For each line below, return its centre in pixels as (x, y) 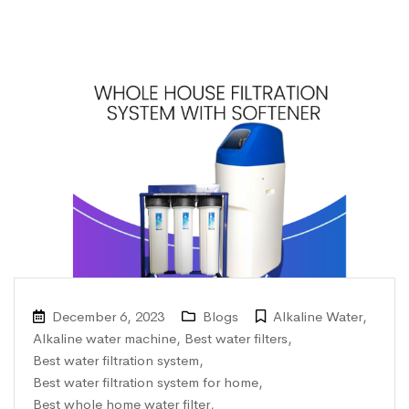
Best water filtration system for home (146, 382)
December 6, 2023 (108, 316)
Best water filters (236, 338)
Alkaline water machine (105, 338)
